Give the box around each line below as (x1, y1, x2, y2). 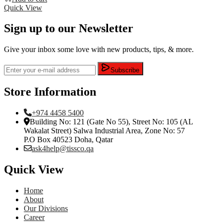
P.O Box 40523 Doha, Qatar (24, 135, 113, 144)
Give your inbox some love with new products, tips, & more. (4, 45, 194, 54)
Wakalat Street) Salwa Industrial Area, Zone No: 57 (24, 126, 185, 135)
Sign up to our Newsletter (4, 22, 133, 35)
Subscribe (111, 66, 139, 74)
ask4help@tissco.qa (32, 144, 94, 153)
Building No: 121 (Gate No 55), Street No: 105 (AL (30, 117, 193, 126)
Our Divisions (24, 204, 68, 213)
